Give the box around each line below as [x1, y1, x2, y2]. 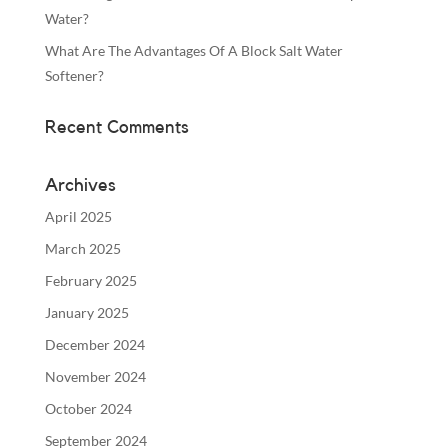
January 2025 [44, 303, 129, 321]
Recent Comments [44, 117, 189, 136]
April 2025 [44, 207, 112, 225]
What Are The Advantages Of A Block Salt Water [44, 41, 343, 59]
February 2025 [44, 271, 137, 289]
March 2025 [44, 239, 121, 257]
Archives [44, 175, 116, 194]
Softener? [44, 66, 104, 84]
